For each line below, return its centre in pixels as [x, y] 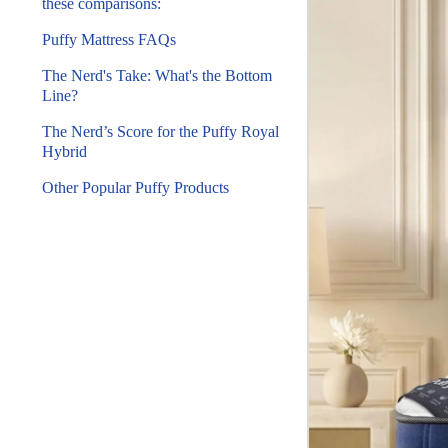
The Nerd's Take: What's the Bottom [157, 75]
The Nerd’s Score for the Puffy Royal [160, 131]
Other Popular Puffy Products [135, 187]
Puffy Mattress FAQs [109, 39]
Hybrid [64, 151]
